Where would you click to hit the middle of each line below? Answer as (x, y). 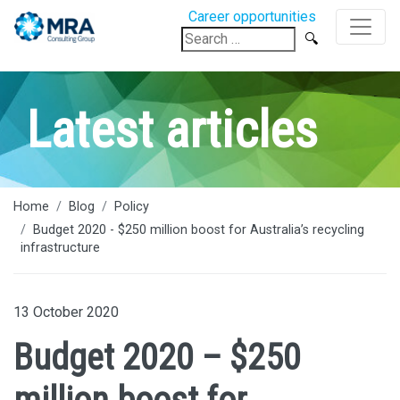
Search (202, 35)
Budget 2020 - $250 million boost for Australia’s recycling (199, 229)
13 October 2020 (66, 312)
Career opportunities (252, 17)
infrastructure (60, 247)
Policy (132, 207)
